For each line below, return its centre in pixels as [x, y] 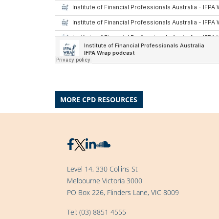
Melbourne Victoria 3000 [105, 181]
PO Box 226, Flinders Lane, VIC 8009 [123, 193]
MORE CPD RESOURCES [99, 100]
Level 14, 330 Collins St [102, 169]
